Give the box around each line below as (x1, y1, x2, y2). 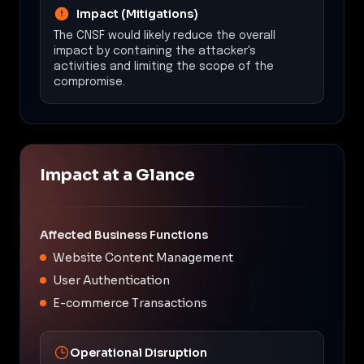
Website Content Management (53, 249, 233, 265)
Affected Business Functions (40, 227, 208, 242)
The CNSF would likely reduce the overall (54, 29, 275, 41)
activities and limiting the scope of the (54, 60, 274, 72)
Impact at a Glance (40, 164, 195, 185)
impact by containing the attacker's (54, 45, 256, 57)
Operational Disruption (70, 344, 207, 360)
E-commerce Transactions (53, 295, 207, 310)
